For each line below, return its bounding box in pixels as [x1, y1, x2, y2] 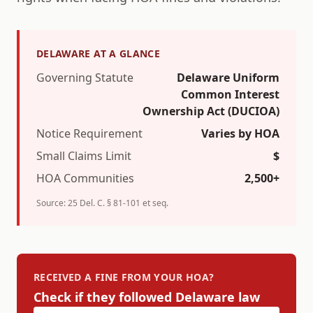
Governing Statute [36, 70, 133, 85]
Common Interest [181, 87, 279, 102]
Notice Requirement [36, 126, 143, 141]
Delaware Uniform [177, 70, 279, 85]
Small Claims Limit [36, 148, 131, 163]
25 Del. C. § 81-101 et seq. [68, 197, 168, 209]
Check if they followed [34, 289, 175, 305]
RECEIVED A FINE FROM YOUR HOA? [34, 270, 214, 284]
